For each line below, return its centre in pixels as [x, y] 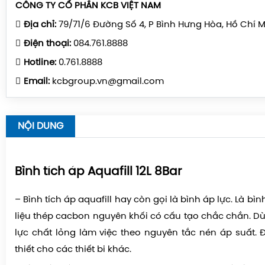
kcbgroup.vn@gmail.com [107, 81]
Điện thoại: [47, 43]
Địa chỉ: [40, 25]
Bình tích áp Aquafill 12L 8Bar [98, 172]
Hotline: [40, 62]
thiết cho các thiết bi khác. [73, 249]
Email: [37, 81]
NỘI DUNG [41, 126]
